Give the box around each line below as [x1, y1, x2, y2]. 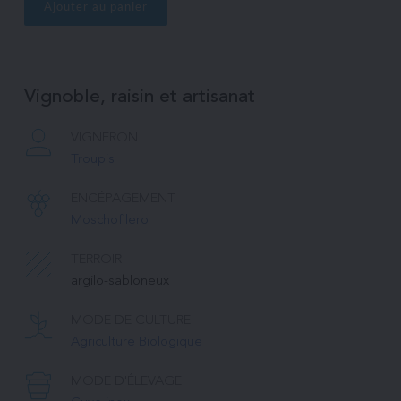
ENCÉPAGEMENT [70, 192, 175, 206]
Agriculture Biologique [70, 335, 202, 349]
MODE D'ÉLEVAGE [70, 374, 182, 388]
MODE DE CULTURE [70, 313, 191, 328]
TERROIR [70, 252, 122, 267]
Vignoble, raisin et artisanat [23, 87, 255, 107]
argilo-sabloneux [70, 274, 169, 288]
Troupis [70, 152, 115, 166]
